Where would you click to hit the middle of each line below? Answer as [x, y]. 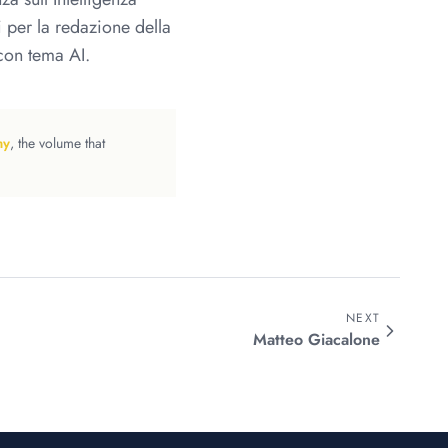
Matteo [278, 339]
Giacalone [344, 339]
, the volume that [57, 143]
